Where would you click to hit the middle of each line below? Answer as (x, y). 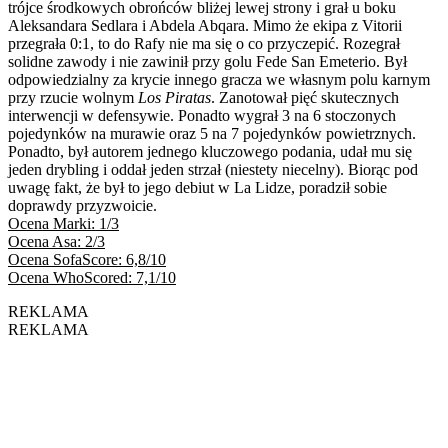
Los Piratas (174, 97)
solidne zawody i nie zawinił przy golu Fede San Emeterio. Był (207, 61)
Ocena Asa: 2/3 (56, 241)
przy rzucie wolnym (73, 97)
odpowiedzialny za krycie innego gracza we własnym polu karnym (219, 79)
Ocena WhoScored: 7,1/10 (92, 277)
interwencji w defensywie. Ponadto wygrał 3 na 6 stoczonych (202, 115)
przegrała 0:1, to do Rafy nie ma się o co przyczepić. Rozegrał (204, 43)
